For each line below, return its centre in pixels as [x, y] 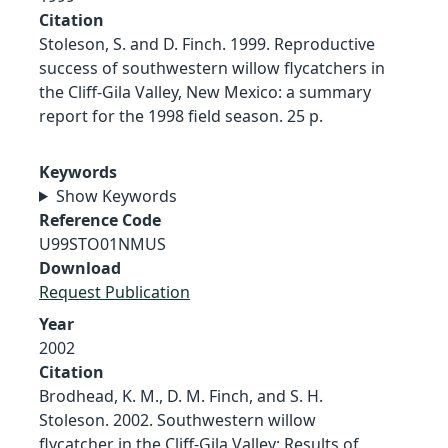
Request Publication [114, 291]
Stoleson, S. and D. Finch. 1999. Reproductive [207, 43]
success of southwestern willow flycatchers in [212, 67]
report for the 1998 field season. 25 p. [181, 115]
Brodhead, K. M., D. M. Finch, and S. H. [181, 395]
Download [80, 267]
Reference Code [100, 219]
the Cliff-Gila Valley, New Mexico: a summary [205, 91]
